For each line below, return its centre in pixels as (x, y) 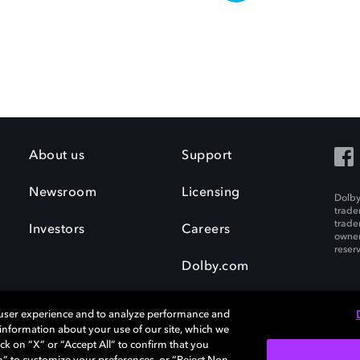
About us (57, 156)
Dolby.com (215, 267)
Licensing (211, 193)
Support (207, 156)
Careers (206, 230)
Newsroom (63, 193)
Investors (57, 230)
